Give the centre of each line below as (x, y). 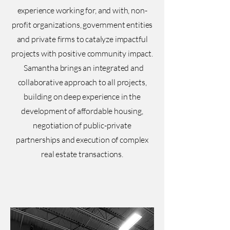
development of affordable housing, (82, 111)
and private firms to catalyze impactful (82, 39)
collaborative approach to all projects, (82, 82)
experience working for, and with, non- (82, 10)
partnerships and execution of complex (82, 140)
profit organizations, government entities (82, 25)
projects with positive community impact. (82, 53)
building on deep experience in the (82, 97)
